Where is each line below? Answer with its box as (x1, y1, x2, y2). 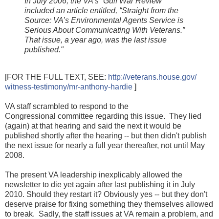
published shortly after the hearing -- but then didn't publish (5, 131, 207, 140)
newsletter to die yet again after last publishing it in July (5, 180, 195, 189)
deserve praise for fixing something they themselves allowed (5, 199, 213, 208)
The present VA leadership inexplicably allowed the (5, 170, 182, 179)
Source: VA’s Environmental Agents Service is (24, 16, 183, 24)
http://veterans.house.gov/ (108, 72, 197, 81)
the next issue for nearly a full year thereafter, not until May (5, 141, 205, 150)
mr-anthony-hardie (69, 82, 132, 91)
